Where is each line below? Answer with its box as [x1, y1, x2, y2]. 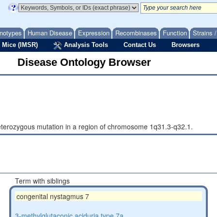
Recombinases [115, 28, 157, 37]
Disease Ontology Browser [17, 56, 151, 68]
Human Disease [28, 28, 72, 37]
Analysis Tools [62, 41, 108, 48]
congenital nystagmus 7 [16, 191, 89, 201]
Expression [78, 28, 109, 37]
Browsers [171, 41, 200, 48]
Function [163, 28, 187, 37]
